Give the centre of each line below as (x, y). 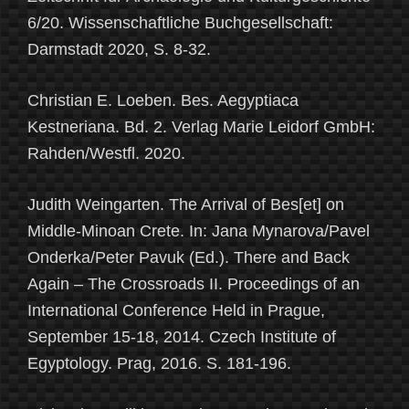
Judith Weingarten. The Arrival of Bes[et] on (186, 205)
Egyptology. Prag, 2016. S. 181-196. (159, 364)
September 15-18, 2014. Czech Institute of (182, 337)
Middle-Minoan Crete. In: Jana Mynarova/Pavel (199, 231)
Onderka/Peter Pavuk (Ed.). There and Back (189, 258)
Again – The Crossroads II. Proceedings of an (194, 284)
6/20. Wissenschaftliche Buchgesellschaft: (180, 23)
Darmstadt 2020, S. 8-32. (119, 50)
